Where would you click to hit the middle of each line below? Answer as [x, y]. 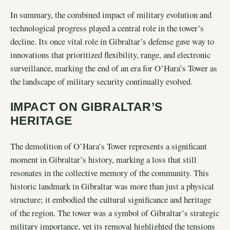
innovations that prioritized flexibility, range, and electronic [110, 54]
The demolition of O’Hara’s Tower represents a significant [109, 146]
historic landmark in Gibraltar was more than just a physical [112, 186]
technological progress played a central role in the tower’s [107, 28]
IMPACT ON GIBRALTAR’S [87, 107]
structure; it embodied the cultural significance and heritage [111, 200]
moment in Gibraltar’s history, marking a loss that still [103, 160]
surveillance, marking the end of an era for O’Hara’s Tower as [114, 68]
